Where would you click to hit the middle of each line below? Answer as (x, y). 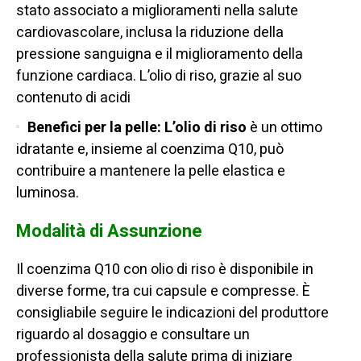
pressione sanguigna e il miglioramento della (160, 55)
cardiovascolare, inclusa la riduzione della (150, 33)
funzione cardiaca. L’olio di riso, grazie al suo (159, 77)
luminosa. (49, 193)
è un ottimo (284, 128)
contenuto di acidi (73, 98)
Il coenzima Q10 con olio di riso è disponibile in (165, 270)
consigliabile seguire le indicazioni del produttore (172, 313)
